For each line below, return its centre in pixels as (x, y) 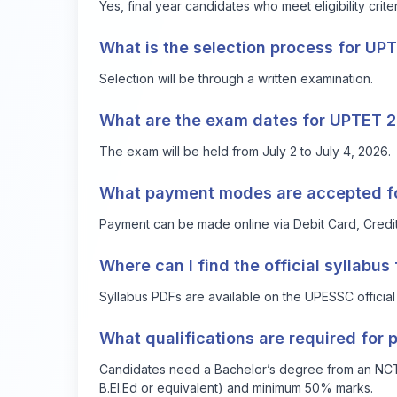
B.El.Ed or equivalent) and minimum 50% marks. (236, 387)
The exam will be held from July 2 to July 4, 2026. (245, 151)
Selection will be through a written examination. (236, 78)
